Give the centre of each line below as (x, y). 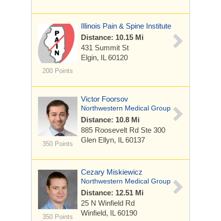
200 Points (57, 71)
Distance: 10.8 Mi (110, 120)
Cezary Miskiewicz (112, 172)
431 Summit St (105, 48)
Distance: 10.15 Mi (112, 37)
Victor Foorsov (105, 99)
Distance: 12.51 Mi (112, 193)
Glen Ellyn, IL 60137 (113, 140)
